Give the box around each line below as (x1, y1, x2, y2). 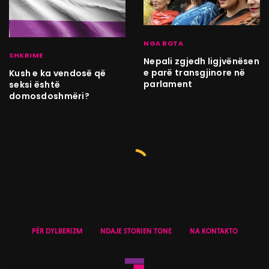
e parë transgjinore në (144, 67, 246, 79)
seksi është (9, 79, 61, 91)
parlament (144, 78, 193, 91)
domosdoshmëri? (9, 90, 89, 103)
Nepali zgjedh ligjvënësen (144, 55, 259, 68)
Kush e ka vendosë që (9, 67, 106, 80)
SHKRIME (9, 50, 43, 61)
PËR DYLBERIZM (31, 227, 82, 236)
